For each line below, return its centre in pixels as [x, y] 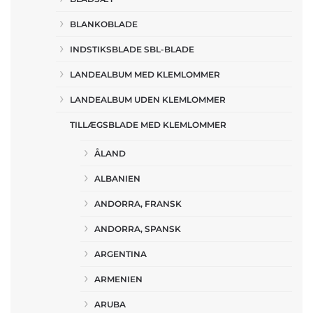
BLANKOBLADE [104, 24]
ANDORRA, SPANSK [138, 229]
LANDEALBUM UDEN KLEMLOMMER [148, 100]
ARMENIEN [118, 279]
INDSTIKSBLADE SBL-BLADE [132, 49]
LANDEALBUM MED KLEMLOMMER [145, 74]
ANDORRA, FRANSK [138, 204]
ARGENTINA [121, 254]
